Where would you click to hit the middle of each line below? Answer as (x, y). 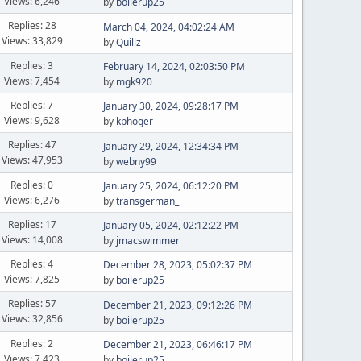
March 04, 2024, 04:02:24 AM (168, 27)
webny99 (136, 161)
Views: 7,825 (32, 279)
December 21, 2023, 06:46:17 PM (177, 344)
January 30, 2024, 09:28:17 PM (170, 106)
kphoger (134, 121)
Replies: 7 (32, 105)
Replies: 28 (32, 25)
